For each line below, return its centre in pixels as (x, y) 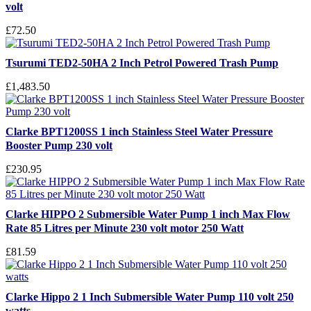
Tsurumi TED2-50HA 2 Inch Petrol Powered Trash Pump (142, 63)
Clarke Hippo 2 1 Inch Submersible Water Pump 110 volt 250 (150, 297)
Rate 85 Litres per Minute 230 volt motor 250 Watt (125, 228)
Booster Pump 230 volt (59, 145)
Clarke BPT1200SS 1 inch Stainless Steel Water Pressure (139, 132)
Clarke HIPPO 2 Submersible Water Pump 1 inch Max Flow (148, 214)
